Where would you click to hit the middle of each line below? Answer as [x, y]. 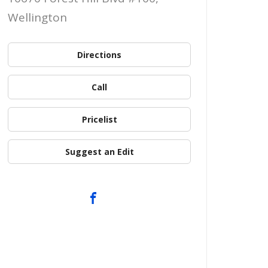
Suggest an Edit [99, 151]
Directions [99, 54]
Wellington [37, 17]
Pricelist [99, 119]
